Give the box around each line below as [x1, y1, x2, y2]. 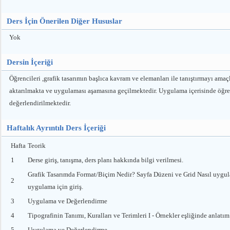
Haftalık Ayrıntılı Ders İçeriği [7, 124, 106, 132]
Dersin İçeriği [7, 58, 53, 66]
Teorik [28, 142, 46, 149]
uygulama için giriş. [28, 183, 83, 190]
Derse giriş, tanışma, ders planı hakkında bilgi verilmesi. [28, 156, 183, 164]
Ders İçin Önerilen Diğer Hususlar [7, 17, 122, 25]
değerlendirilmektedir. [9, 99, 71, 107]
